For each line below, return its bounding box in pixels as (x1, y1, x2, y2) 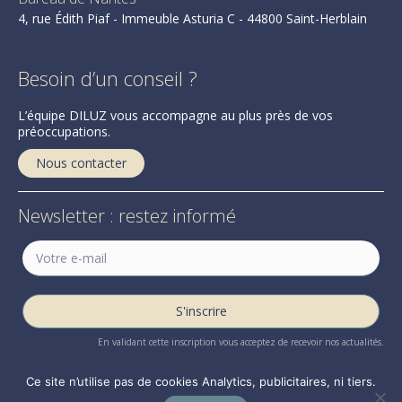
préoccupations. (18, 123, 110, 141)
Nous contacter (36, 154, 127, 172)
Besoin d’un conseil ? (18, 65, 197, 92)
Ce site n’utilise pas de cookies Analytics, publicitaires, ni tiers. (26, 374, 376, 389)
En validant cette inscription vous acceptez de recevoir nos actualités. (98, 336, 384, 349)
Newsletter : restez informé (18, 204, 236, 229)
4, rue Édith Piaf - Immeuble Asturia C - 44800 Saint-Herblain (18, 10, 367, 28)
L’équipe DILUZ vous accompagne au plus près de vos (18, 107, 333, 125)
